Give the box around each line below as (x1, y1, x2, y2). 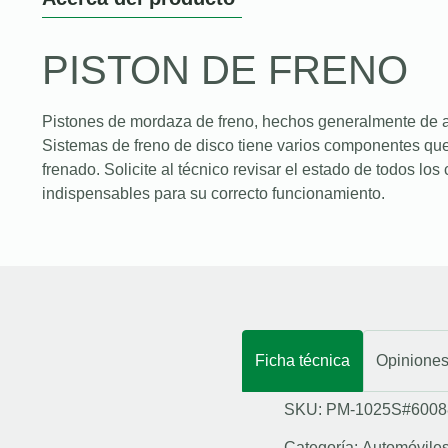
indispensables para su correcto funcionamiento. (42, 184, 385, 202)
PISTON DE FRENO (42, 47, 408, 92)
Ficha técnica (255, 351, 350, 369)
